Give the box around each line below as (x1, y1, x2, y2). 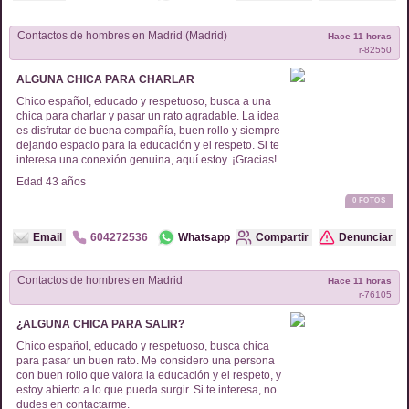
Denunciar (339, 231, 393, 244)
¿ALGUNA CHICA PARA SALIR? (16, 318, 184, 330)
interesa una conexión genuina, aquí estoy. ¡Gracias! (16, 153, 277, 166)
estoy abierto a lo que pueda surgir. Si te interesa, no (16, 383, 277, 396)
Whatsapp (177, 231, 230, 244)
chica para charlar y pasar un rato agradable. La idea (16, 110, 279, 122)
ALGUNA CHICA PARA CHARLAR (16, 73, 194, 86)
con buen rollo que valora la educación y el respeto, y (16, 369, 281, 382)
